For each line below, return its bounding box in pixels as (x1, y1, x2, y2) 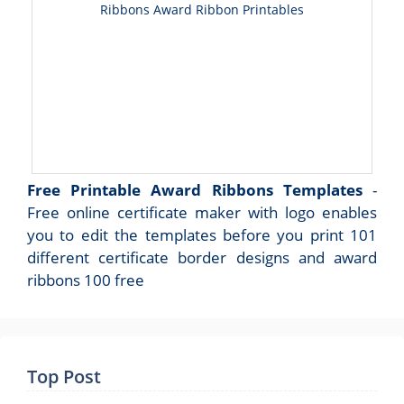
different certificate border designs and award (27, 247, 377, 269)
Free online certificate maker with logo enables (27, 202, 377, 224)
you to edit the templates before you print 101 (27, 225, 377, 246)
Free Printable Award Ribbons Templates (27, 179, 363, 201)
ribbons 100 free (27, 270, 144, 291)
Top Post (27, 364, 101, 390)
